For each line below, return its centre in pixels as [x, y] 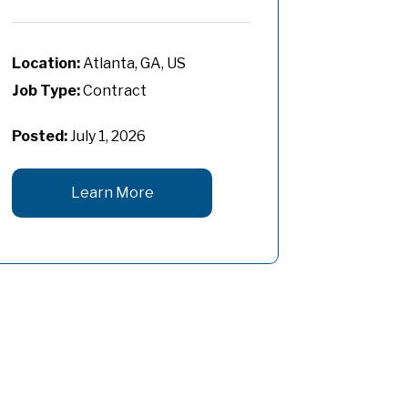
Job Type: [46, 90]
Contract [113, 90]
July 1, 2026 [108, 136]
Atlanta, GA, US [134, 63]
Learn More [112, 192]
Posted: [40, 136]
